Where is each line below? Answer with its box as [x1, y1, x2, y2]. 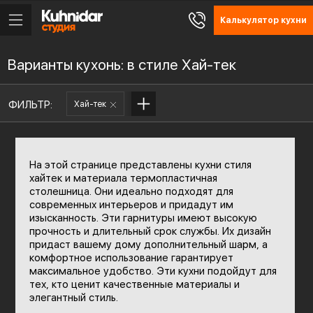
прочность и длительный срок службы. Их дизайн [29, 225, 271, 238]
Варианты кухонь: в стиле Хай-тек [7, 56, 236, 73]
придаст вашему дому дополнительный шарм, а [29, 238, 268, 251]
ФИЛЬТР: [8, 99, 52, 111]
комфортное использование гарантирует [29, 252, 233, 264]
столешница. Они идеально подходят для [29, 185, 233, 198]
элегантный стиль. [29, 291, 118, 304]
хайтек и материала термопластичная [29, 172, 217, 184]
